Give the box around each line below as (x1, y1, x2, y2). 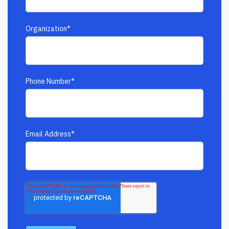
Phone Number (26, 76, 71, 86)
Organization (26, 24, 67, 33)
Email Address (26, 129, 71, 139)
